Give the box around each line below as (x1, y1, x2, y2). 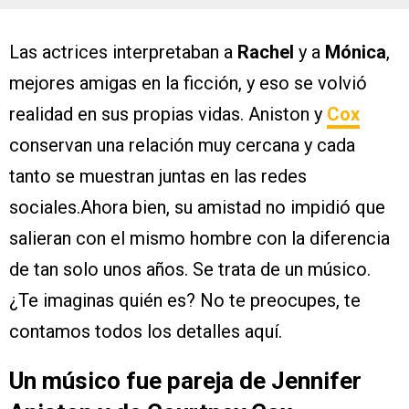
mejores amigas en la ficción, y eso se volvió (9, 72, 367, 95)
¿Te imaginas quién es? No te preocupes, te (9, 289, 361, 312)
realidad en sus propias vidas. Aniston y (9, 103, 327, 126)
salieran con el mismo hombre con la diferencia (9, 227, 390, 250)
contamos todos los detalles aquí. (9, 320, 282, 343)
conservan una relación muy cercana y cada (9, 134, 355, 157)
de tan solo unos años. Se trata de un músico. (9, 258, 371, 281)
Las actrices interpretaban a (9, 41, 237, 64)
